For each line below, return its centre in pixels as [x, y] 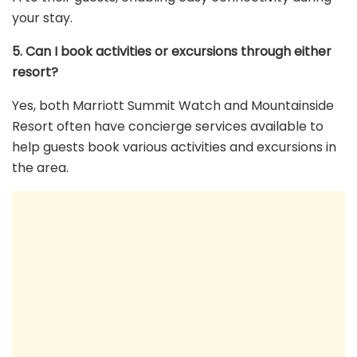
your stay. [42, 18]
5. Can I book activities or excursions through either [172, 52]
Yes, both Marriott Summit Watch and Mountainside [173, 106]
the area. [40, 168]
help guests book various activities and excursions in [174, 147]
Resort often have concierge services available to [168, 127]
